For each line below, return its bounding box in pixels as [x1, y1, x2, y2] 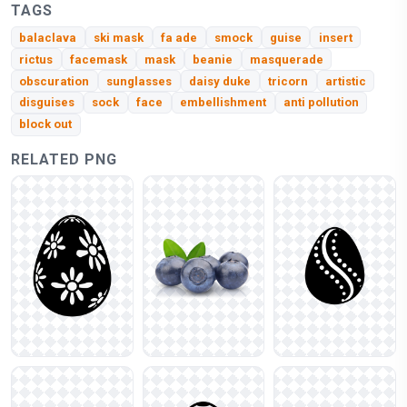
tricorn [268, 74, 309, 88]
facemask [70, 52, 128, 66]
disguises [19, 95, 75, 110]
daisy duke [189, 74, 252, 88]
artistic [324, 74, 366, 88]
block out [19, 117, 73, 132]
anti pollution [283, 95, 359, 110]
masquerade [249, 52, 323, 66]
